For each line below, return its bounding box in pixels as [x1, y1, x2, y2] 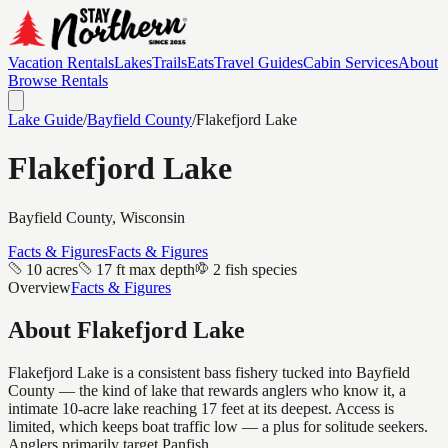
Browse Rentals [8, 72, 108, 89]
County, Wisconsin [62, 208, 185, 226]
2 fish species [213, 260, 297, 278]
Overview [8, 278, 71, 296]
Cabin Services [303, 54, 398, 71]
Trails [152, 54, 187, 71]
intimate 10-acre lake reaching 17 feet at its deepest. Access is [8, 399, 394, 417]
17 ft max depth [96, 260, 195, 278]
